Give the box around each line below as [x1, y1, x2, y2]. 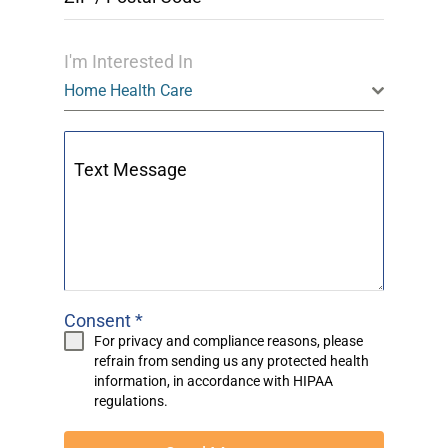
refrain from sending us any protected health [94, 353, 370, 370]
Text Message [74, 159, 188, 181]
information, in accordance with [94, 373, 294, 390]
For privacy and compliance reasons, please [94, 333, 364, 350]
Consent [64, 310, 136, 332]
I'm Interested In [64, 51, 194, 73]
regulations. [94, 393, 169, 410]
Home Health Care [64, 81, 193, 101]
